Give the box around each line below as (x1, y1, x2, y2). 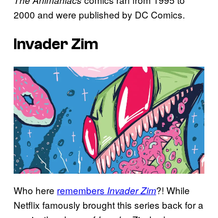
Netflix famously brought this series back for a (14, 198, 203, 211)
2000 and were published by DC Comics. (14, 8, 185, 21)
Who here (14, 183, 57, 197)
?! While (156, 183, 190, 197)
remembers (57, 183, 107, 197)
